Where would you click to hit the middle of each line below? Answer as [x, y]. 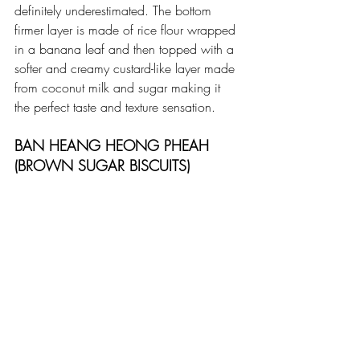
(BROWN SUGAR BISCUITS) [102, 165]
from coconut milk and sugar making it [119, 87]
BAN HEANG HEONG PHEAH [114, 145]
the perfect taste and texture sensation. [115, 106]
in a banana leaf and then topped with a [126, 49]
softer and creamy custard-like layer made [127, 68]
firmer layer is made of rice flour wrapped [127, 29]
